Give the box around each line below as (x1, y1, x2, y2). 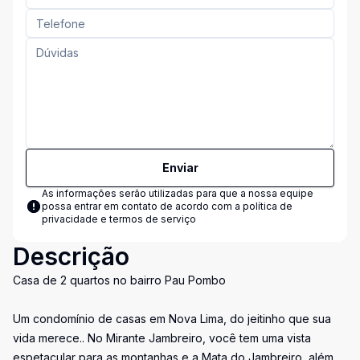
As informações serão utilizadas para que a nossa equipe (42, 187, 313, 199)
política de (243, 200, 292, 212)
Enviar (162, 161, 198, 174)
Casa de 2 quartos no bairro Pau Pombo (13, 273, 226, 287)
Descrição (13, 242, 129, 271)
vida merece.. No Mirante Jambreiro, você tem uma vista (13, 331, 311, 345)
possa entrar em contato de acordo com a (42, 200, 243, 212)
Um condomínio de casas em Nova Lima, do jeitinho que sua (13, 312, 331, 325)
